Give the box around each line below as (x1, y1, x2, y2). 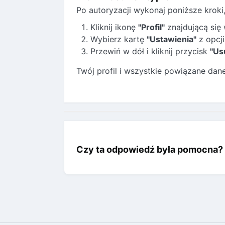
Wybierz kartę (90, 34, 147, 44)
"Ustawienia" (147, 34, 196, 44)
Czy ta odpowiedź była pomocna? (76, 144, 223, 155)
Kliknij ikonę (90, 22, 138, 32)
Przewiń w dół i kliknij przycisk (90, 46, 210, 56)
